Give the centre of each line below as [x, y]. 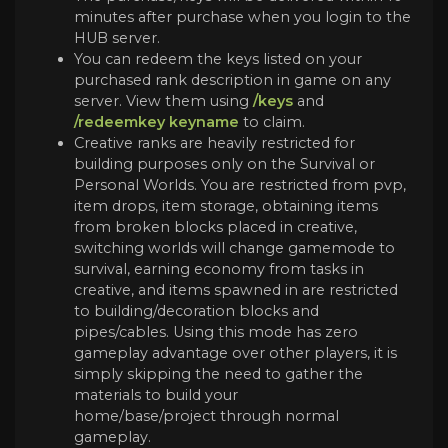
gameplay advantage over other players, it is [235, 353]
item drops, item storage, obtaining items [226, 206]
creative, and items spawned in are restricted [236, 290]
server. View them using [163, 101]
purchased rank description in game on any [232, 80]
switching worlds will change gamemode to [234, 248]
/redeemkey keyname [156, 122]
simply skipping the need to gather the [218, 374]
